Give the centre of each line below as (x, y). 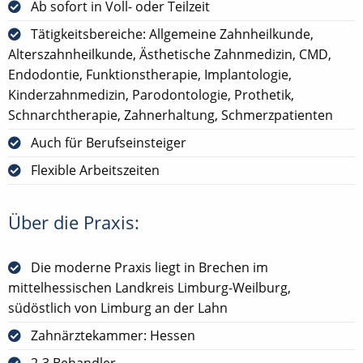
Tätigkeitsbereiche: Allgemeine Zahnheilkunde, (172, 34)
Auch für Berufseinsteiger (109, 142)
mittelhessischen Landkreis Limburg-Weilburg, (149, 287)
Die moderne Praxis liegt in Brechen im (149, 267)
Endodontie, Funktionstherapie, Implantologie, (150, 74)
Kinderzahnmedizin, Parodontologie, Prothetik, (151, 94)
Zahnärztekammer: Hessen (113, 335)
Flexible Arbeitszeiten (95, 170)
